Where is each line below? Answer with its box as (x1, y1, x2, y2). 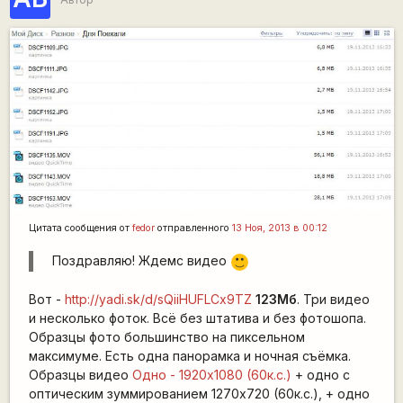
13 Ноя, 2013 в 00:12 (231, 222, 327, 235)
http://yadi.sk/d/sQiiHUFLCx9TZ (64, 291, 252, 308)
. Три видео (296, 291, 370, 308)
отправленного (154, 222, 232, 235)
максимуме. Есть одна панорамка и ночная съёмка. (28, 348, 351, 364)
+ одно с (291, 367, 350, 383)
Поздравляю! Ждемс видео (51, 253, 230, 269)
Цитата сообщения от (28, 222, 132, 235)
